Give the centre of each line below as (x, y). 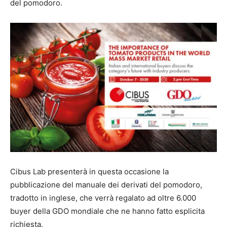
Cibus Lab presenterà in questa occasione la (89, 171)
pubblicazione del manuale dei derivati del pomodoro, (107, 184)
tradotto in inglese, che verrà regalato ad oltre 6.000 (103, 198)
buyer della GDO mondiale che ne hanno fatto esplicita (107, 211)
